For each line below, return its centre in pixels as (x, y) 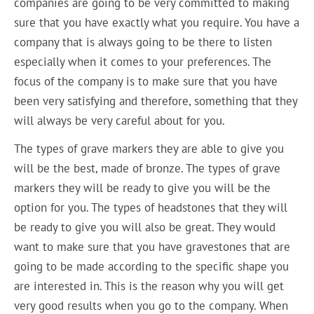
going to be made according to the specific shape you (152, 267)
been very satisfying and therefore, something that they (156, 101)
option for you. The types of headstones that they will (151, 208)
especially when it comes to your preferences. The (143, 61)
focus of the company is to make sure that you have (146, 81)
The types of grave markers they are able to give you (149, 149)
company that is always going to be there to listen (143, 42)
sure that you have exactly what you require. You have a (157, 22)
